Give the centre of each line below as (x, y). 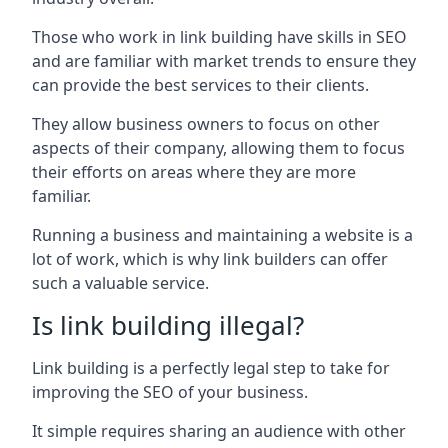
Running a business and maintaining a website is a (222, 234)
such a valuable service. (120, 282)
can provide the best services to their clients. (200, 84)
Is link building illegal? (168, 324)
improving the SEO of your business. (170, 391)
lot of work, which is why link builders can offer (210, 258)
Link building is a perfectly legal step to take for (211, 367)
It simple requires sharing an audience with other (219, 430)
